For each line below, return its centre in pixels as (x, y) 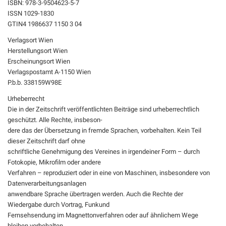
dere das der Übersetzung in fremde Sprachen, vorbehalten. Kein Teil (104, 130)
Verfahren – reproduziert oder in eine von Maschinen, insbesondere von (109, 173)
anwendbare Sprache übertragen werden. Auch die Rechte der (95, 194)
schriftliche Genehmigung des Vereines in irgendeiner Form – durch (104, 152)
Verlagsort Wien (30, 40)
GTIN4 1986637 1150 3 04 (45, 24)
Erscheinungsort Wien (39, 61)
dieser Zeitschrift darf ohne (46, 141)
